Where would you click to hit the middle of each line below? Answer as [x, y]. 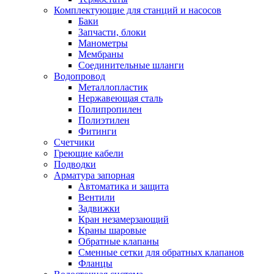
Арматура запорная [94, 175]
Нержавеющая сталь [120, 98]
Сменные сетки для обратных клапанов [161, 252]
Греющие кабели [89, 153]
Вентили [97, 197]
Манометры [103, 43]
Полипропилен [110, 109]
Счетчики [74, 142]
